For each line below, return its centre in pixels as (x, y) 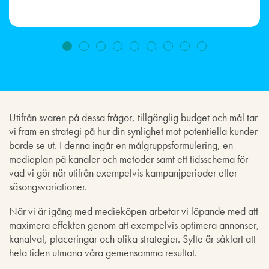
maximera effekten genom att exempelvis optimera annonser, (134, 225)
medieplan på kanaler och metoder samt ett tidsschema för (128, 159)
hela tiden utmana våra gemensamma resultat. (103, 252)
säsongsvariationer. (48, 186)
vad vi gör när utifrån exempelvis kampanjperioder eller (123, 172)
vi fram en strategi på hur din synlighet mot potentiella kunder (133, 131)
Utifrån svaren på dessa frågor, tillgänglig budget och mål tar (133, 117)
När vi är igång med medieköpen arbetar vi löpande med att (134, 211)
